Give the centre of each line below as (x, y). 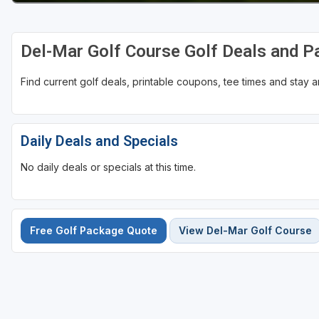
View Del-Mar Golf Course (245, 231)
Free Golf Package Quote (94, 231)
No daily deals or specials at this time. (108, 167)
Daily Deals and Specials (99, 141)
